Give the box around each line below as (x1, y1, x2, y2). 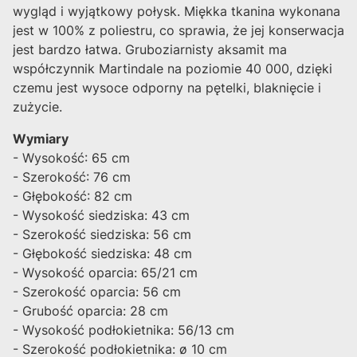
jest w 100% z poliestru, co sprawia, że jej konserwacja (13, 22, 344, 38)
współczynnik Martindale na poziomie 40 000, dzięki (13, 60, 332, 76)
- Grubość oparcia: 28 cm (13, 302, 168, 319)
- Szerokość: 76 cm (13, 168, 131, 185)
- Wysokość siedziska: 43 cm (13, 206, 190, 223)
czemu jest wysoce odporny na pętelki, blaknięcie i (13, 79, 321, 96)
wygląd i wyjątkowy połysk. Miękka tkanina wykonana (13, 2, 340, 19)
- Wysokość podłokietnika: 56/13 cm (13, 321, 234, 338)
